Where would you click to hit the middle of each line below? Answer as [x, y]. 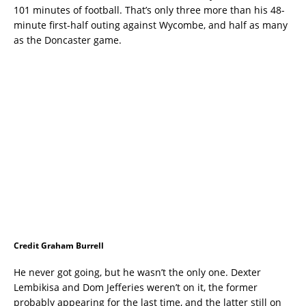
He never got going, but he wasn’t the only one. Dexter [137, 273]
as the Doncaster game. [68, 40]
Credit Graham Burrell [59, 246]
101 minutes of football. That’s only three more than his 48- [149, 10]
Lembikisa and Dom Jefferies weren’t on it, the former [136, 288]
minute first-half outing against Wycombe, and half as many [151, 25]
